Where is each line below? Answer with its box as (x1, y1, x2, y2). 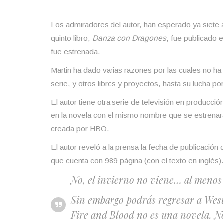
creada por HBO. (51, 124, 109, 133)
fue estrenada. (51, 47, 100, 56)
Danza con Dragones (92, 33, 166, 42)
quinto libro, (51, 33, 92, 42)
